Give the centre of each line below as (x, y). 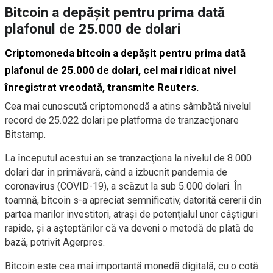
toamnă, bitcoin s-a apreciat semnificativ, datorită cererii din (133, 200)
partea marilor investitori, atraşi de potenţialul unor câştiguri (131, 214)
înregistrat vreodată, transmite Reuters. (102, 87)
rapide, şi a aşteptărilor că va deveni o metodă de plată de (129, 229)
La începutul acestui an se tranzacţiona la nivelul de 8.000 (128, 158)
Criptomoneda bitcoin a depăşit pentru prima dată (125, 53)
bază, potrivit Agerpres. (55, 243)
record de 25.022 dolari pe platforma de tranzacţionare (122, 121)
